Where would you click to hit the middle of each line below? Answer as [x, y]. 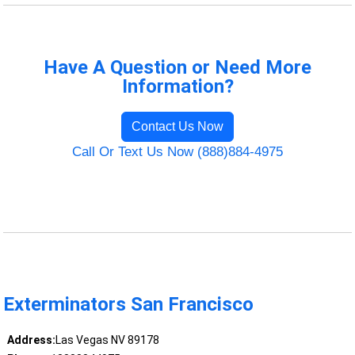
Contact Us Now [177, 126]
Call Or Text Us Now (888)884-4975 [177, 151]
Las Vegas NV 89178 [107, 340]
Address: [31, 340]
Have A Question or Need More [177, 67]
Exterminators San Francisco [129, 304]
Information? [177, 86]
